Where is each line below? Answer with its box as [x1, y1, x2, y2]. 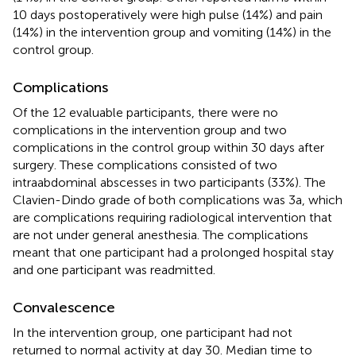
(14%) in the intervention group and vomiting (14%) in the [13, 24, 331, 40]
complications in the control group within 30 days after [13, 139, 324, 155]
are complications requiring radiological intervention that [13, 209, 332, 225]
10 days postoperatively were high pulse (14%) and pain [13, 6, 323, 22]
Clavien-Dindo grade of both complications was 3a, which [13, 192, 342, 207]
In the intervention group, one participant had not [13, 324, 292, 340]
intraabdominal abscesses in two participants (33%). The [13, 174, 326, 190]
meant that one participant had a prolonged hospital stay [13, 244, 334, 260]
